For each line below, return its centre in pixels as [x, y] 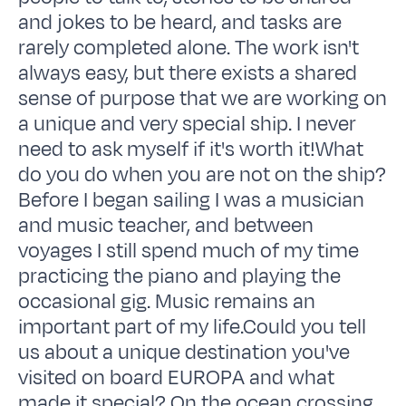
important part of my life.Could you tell [193, 327]
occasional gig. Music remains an [167, 301]
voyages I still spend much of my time [189, 251]
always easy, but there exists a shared [188, 73]
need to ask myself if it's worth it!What [191, 149]
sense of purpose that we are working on [203, 98]
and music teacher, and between [166, 225]
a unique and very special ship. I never [188, 124]
